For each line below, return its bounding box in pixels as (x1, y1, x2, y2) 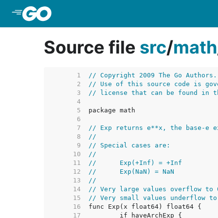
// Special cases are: (89, 142, 170, 149)
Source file (44, 36, 140, 58)
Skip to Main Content (54, 9, 133, 18)
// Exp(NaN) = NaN (120, 168, 174, 175)
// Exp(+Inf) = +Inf (120, 159, 182, 166)
